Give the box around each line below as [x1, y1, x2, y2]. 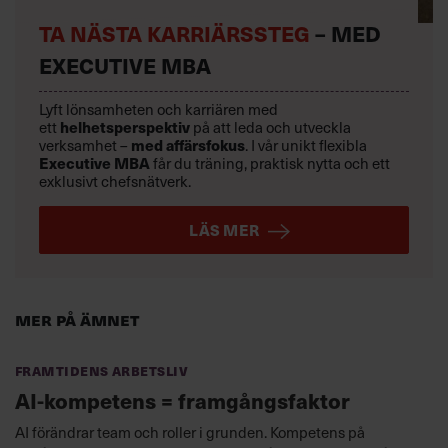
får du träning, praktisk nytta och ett [150, 152, 390, 175]
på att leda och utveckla [193, 116, 351, 139]
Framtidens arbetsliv [15, 359, 188, 382]
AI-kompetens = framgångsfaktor [15, 385, 350, 417]
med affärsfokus [131, 134, 245, 157]
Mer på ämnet [15, 305, 139, 333]
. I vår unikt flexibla [245, 134, 367, 157]
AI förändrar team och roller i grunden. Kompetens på [15, 421, 365, 444]
